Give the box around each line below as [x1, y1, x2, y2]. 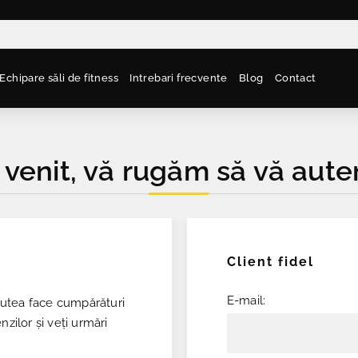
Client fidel [226, 254, 314, 269]
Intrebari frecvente [129, 72, 228, 84]
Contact [274, 72, 316, 84]
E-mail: [226, 293, 266, 308]
